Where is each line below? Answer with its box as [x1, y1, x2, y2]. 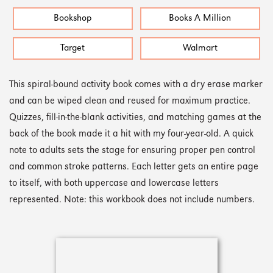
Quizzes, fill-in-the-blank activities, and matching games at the [9, 113, 261, 122]
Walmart [182, 43, 218, 53]
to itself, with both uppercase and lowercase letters [9, 179, 219, 188]
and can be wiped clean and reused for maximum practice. [9, 96, 250, 106]
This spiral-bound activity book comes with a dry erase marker [9, 80, 263, 90]
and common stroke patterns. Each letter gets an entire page [9, 162, 258, 172]
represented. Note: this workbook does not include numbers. [9, 195, 255, 205]
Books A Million [169, 14, 232, 24]
